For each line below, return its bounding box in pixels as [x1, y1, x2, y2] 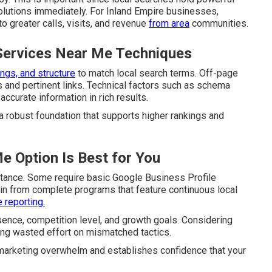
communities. [189, 18, 248, 29]
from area [149, 18, 189, 29]
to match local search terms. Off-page [75, 67, 238, 79]
